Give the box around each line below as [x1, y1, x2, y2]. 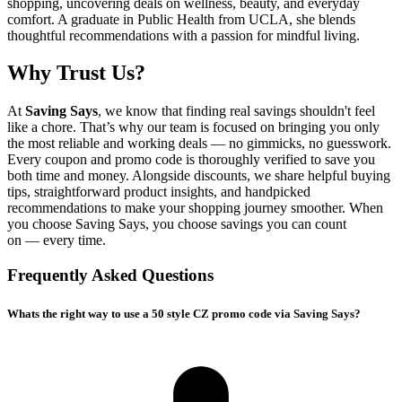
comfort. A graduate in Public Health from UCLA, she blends [7, 11, 355, 27]
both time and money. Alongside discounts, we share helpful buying [7, 168, 390, 184]
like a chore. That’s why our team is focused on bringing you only [7, 119, 380, 135]
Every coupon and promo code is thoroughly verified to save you [7, 152, 375, 168]
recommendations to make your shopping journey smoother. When [7, 200, 383, 216]
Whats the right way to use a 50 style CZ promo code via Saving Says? [7, 307, 361, 321]
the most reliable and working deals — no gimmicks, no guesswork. [7, 135, 391, 152]
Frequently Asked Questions [7, 266, 214, 285]
